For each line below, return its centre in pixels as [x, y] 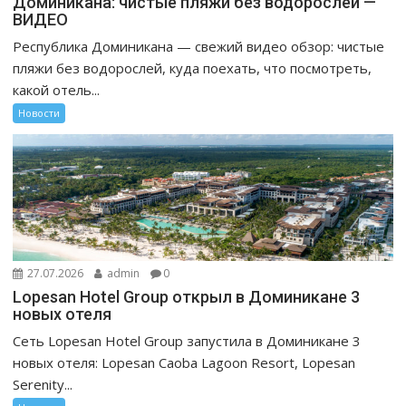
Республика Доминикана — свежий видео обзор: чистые [199, 46]
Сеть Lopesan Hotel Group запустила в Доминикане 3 [187, 340]
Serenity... [43, 384]
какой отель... [57, 89]
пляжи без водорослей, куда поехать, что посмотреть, [193, 68]
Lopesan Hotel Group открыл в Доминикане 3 [187, 296]
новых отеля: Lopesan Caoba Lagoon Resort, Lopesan [184, 362]
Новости [39, 112]
